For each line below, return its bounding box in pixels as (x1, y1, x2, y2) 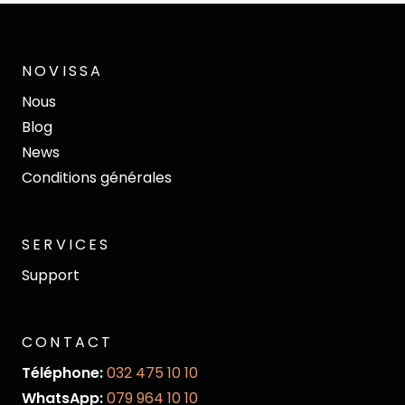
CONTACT (22, 332, 114, 353)
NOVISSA (22, 61, 104, 81)
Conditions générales (22, 167, 172, 188)
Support (22, 265, 80, 286)
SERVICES (22, 234, 111, 255)
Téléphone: (22, 363, 107, 383)
